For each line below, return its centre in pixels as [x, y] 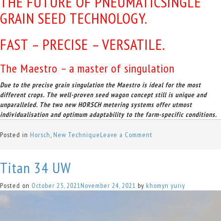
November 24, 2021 [108, 186]
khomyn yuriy [166, 186]
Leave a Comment [126, 135]
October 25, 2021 [56, 186]
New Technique [77, 135]
